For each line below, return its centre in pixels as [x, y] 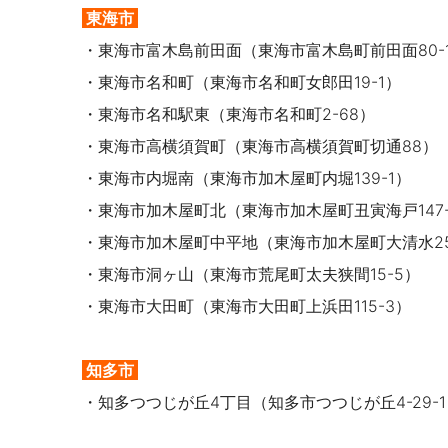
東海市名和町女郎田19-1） [305, 82]
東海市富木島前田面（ [178, 50]
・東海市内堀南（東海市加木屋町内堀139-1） [246, 178]
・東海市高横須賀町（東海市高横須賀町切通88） [260, 146]
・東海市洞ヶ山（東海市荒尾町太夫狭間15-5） [251, 274]
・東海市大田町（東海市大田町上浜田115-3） [246, 306]
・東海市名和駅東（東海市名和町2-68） [228, 114]
